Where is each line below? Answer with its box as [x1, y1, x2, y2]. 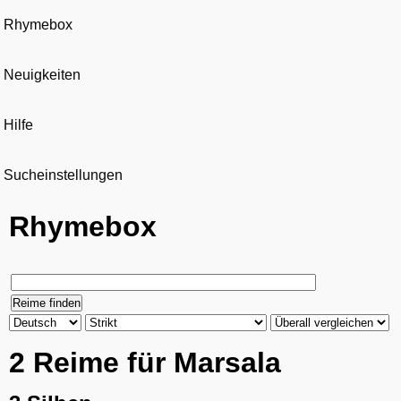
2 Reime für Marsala [9, 346, 281, 379]
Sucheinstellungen [4, 167, 123, 183]
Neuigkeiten [4, 67, 81, 82]
